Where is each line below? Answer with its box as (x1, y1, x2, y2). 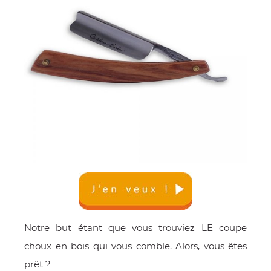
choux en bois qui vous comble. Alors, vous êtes (24, 240, 247, 252)
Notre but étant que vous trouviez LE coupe (24, 222, 247, 233)
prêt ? (24, 258, 51, 270)
